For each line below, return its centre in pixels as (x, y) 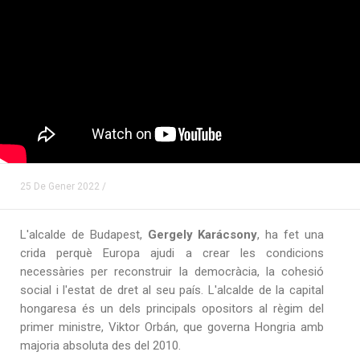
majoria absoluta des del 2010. (100, 345)
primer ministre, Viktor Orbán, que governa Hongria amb (172, 327)
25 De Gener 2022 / (63, 186)
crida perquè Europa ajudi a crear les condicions (172, 253)
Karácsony (225, 234)
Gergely (170, 234)
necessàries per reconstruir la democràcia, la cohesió (172, 271)
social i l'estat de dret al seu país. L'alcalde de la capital (172, 290)
